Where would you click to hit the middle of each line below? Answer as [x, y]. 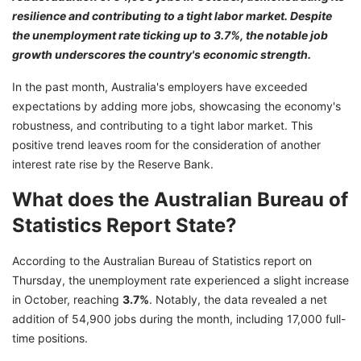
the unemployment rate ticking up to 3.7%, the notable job [170, 35]
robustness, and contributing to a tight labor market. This [162, 126]
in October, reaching [67, 300]
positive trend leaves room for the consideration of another [166, 145]
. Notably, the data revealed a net [238, 300]
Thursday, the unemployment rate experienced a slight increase [180, 280]
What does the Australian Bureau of [180, 200]
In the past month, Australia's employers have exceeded [160, 87]
